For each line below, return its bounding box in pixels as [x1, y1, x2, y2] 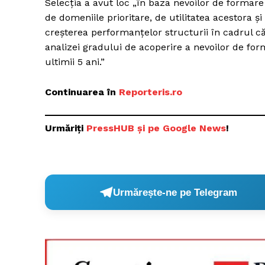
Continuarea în [45, 86, 119, 98]
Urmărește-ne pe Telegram [113, 186, 238, 198]
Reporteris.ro [119, 86, 182, 98]
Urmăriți [45, 122, 86, 134]
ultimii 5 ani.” [45, 56, 105, 68]
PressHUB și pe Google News [86, 122, 226, 134]
